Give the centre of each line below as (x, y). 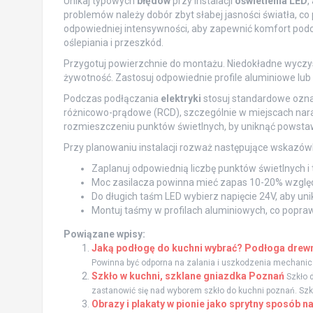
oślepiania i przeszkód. (113, 43)
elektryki (181, 99)
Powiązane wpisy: (104, 234)
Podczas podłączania (112, 99)
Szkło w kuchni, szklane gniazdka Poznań (188, 276)
